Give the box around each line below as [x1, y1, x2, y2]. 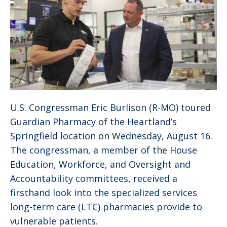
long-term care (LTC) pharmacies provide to [10, 200, 202, 213]
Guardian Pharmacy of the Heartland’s [10, 115, 177, 128]
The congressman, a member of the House [10, 143, 197, 156]
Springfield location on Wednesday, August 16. [10, 129, 212, 142]
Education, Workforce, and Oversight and [10, 158, 191, 170]
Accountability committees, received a [10, 172, 177, 184]
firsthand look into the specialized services [10, 186, 197, 199]
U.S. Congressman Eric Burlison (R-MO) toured [10, 101, 211, 113]
